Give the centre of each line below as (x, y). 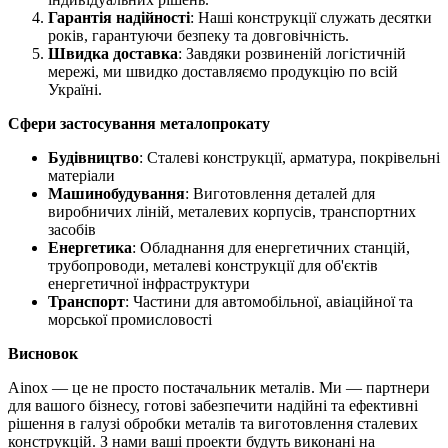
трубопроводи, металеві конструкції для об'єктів (213, 265)
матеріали (81, 175)
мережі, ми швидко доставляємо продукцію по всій (223, 71)
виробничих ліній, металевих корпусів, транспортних (232, 211)
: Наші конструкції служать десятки (311, 17)
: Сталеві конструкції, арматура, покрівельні (289, 157)
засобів (72, 229)
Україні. (75, 89)
